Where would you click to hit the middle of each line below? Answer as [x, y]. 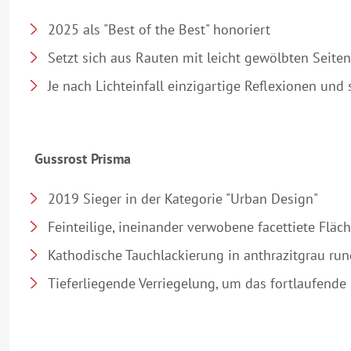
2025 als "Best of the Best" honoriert [159, 29]
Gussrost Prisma [83, 158]
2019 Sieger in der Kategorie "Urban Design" [183, 198]
